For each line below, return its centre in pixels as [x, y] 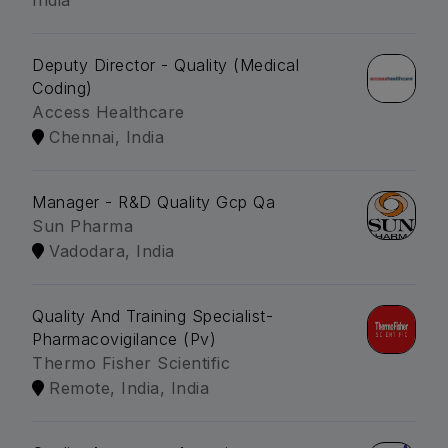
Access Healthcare [108, 112]
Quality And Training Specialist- [152, 316]
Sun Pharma [82, 226]
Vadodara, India [112, 251]
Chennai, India [106, 137]
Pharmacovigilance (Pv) [124, 339]
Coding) [62, 88]
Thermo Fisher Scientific [131, 363]
